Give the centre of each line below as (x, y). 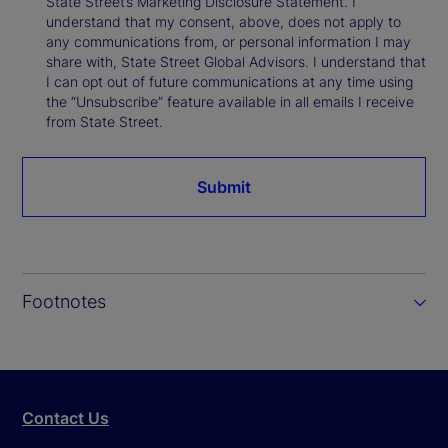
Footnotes (64, 301)
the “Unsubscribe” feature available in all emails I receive (230, 101)
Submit (224, 186)
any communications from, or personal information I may (228, 41)
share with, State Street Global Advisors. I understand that (236, 61)
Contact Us (65, 417)
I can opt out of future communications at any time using (229, 81)
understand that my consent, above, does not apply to (223, 21)
